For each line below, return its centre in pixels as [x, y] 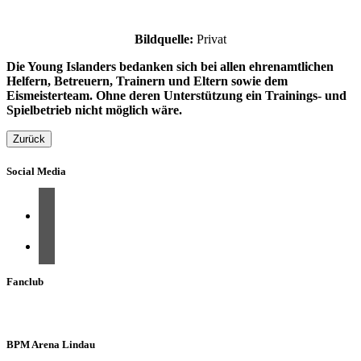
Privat [210, 39]
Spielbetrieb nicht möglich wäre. [94, 110]
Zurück [29, 139]
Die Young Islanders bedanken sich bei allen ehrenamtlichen [170, 66]
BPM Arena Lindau [51, 344]
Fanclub [25, 281]
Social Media [36, 172]
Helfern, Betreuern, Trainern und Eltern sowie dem [147, 81]
